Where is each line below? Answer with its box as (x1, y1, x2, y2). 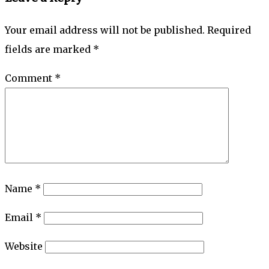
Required (207, 24, 251, 37)
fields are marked (5, 43, 93, 56)
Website (5, 240, 43, 253)
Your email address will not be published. (5, 24, 205, 37)
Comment (5, 72, 55, 85)
